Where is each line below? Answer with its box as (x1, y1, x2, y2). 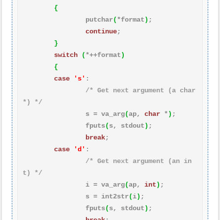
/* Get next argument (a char (85, 86, 195, 94)
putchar (85, 16, 113, 24)
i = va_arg (85, 181, 125, 189)
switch (54, 51, 78, 59)
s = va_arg (85, 110, 125, 118)
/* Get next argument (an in (85, 157, 192, 165)
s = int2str (85, 192, 129, 200)
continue (85, 27, 117, 35)
